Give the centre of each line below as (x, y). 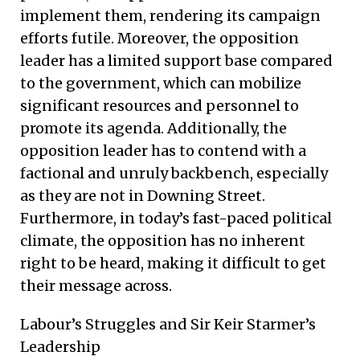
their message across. (96, 285)
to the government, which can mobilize (161, 83)
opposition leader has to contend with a (163, 150)
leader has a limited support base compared (176, 60)
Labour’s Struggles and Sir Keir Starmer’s (168, 324)
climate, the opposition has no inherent (163, 240)
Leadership (60, 346)
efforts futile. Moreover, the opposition (160, 38)
